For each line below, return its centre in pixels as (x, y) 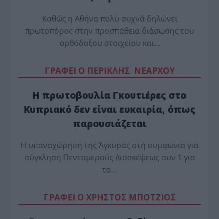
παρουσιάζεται (109, 123)
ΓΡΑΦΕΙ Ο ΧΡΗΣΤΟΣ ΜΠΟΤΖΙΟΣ (109, 197)
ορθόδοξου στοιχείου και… (109, 43)
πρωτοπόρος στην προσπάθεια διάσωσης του (109, 31)
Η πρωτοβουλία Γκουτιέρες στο (109, 95)
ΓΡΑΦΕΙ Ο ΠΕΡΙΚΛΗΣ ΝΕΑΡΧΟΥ (109, 70)
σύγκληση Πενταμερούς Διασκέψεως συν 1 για (109, 158)
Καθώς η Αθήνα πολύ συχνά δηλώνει (109, 18)
